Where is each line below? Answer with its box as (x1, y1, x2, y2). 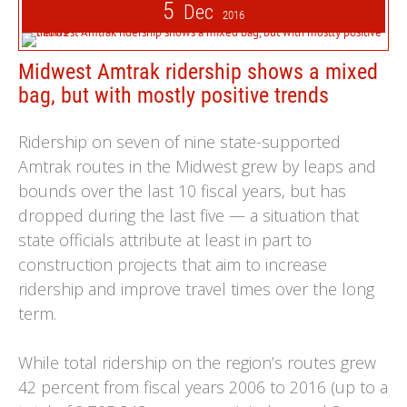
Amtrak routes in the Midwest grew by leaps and (18, 155, 376, 177)
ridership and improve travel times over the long (18, 278, 374, 300)
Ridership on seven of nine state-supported (18, 131, 341, 153)
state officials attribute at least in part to (18, 229, 312, 251)
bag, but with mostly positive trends (18, 83, 329, 108)
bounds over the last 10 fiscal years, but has (18, 180, 346, 202)
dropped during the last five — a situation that (18, 204, 359, 226)
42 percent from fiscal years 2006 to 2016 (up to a (18, 376, 388, 398)
